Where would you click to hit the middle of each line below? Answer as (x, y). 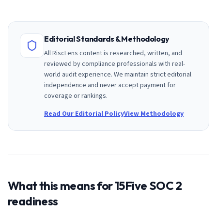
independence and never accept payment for (110, 85)
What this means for (61, 186)
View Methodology (154, 114)
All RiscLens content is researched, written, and (113, 53)
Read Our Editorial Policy (84, 114)
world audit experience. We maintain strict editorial (118, 75)
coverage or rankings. (76, 96)
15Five (131, 186)
